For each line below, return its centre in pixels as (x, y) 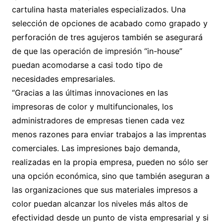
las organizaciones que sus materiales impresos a (105, 190)
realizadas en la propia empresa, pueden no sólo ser (110, 162)
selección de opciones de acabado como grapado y (110, 23)
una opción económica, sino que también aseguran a (111, 176)
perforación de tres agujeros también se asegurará (107, 37)
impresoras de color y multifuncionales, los (92, 107)
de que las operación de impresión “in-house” (97, 51)
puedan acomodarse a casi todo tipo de (87, 65)
